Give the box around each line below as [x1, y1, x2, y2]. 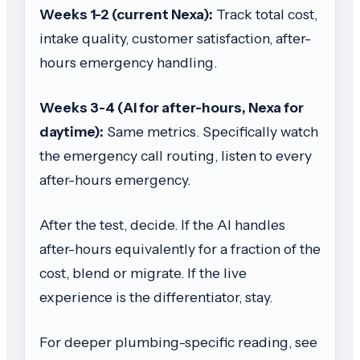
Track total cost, [213, 5, 317, 22]
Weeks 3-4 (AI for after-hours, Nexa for [39, 98, 304, 116]
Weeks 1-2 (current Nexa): [39, 5, 213, 22]
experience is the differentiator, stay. [39, 288, 272, 305]
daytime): [39, 122, 104, 140]
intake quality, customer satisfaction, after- [39, 29, 311, 47]
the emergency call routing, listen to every [39, 146, 312, 164]
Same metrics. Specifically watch [104, 122, 318, 140]
